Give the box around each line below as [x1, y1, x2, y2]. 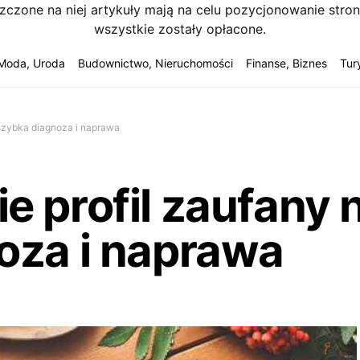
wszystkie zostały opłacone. [94, 21, 266, 37]
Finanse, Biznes [245, 55, 327, 70]
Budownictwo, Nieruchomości [77, 55, 233, 70]
